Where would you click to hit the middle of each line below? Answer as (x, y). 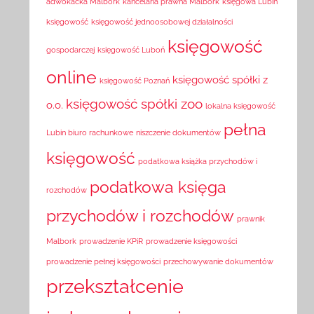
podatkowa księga (158, 187)
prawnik (251, 219)
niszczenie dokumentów (179, 133)
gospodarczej (71, 50)
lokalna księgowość (241, 106)
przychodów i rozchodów (141, 216)
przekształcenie (115, 287)
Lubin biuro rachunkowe (90, 133)
